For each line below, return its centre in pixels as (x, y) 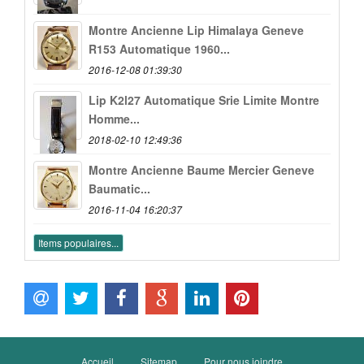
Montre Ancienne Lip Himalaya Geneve (196, 30)
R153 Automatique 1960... (159, 49)
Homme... (114, 119)
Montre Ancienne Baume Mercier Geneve (201, 170)
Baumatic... (119, 189)
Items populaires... (78, 243)
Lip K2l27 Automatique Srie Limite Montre (204, 100)
